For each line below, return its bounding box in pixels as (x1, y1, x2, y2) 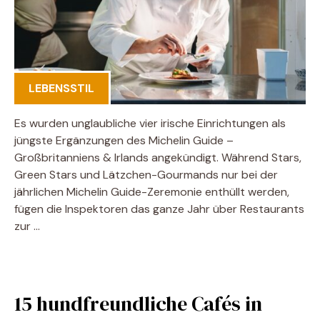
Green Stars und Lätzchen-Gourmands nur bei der (14, 167, 278, 182)
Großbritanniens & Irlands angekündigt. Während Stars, (14, 150, 301, 165)
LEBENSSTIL (29, 81, 94, 96)
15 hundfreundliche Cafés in (14, 290, 262, 317)
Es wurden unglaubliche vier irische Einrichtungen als (14, 116, 286, 131)
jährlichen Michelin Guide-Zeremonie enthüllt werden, (14, 184, 289, 199)
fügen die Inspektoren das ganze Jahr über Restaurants (14, 201, 304, 216)
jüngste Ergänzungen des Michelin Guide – (14, 133, 234, 148)
